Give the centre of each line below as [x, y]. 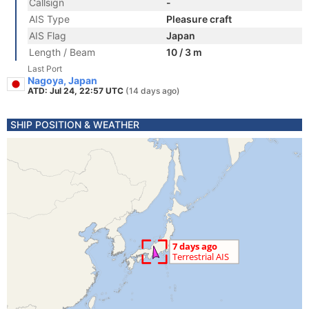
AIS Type [49, 19]
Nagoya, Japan [62, 80]
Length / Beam [62, 52]
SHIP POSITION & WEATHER [75, 124]
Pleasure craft [199, 19]
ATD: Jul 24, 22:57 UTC [77, 91]
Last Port [45, 69]
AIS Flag [48, 36]
